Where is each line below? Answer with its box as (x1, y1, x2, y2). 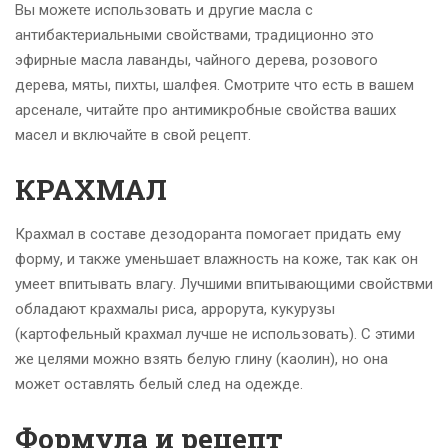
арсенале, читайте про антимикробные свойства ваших (15, 101, 396, 120)
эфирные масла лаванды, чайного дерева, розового (15, 51, 378, 70)
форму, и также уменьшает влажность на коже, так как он (15, 250, 418, 269)
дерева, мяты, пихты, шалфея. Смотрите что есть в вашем (15, 76, 414, 95)
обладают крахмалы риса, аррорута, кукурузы (15, 300, 335, 319)
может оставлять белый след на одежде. (15, 375, 303, 394)
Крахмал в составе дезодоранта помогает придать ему (15, 225, 401, 244)
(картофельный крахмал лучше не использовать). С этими (15, 325, 415, 344)
